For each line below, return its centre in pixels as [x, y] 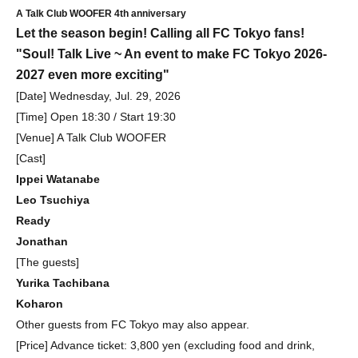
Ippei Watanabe [58, 179]
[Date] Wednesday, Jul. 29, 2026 [98, 96]
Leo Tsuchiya [53, 200]
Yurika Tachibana [63, 283]
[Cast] [31, 159]
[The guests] [48, 263]
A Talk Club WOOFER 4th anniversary [101, 14]
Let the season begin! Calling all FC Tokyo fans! [160, 34]
